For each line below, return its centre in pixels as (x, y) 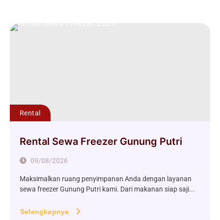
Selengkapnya (45, 212)
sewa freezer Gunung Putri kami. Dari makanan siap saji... (107, 189)
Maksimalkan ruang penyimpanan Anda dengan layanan (106, 179)
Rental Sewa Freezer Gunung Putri (101, 142)
